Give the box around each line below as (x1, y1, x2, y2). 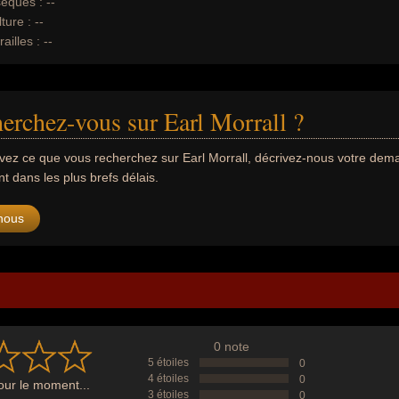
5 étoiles (148, 356, 189, 369)
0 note (213, 339, 249, 354)
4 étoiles (148, 372, 189, 385)
